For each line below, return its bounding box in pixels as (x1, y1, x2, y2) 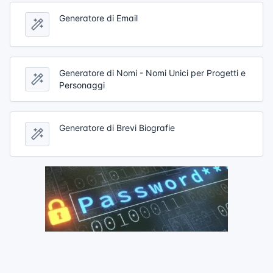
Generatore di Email (59, 12, 138, 23)
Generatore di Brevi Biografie (59, 122, 175, 133)
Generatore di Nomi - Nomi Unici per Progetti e (59, 67, 246, 78)
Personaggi (59, 79, 105, 90)
